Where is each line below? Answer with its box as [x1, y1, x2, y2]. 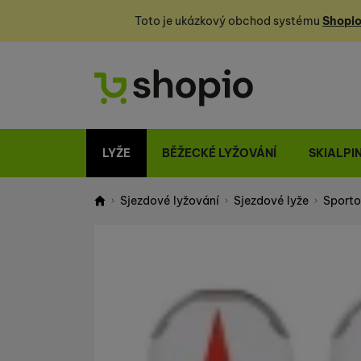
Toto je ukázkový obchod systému [135, 14, 322, 28]
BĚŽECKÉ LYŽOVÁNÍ [162, 146, 277, 160]
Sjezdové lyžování [120, 193, 219, 209]
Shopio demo [94, 208, 167, 223]
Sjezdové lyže [234, 193, 309, 209]
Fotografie [110, 247, 215, 272]
